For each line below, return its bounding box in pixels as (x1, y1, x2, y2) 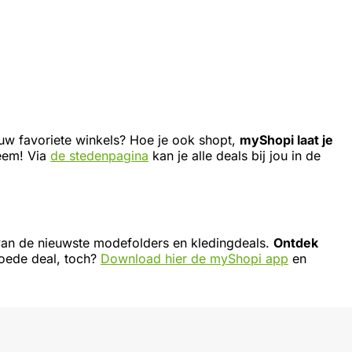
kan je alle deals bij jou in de (148, 148, 321, 164)
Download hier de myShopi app (101, 251, 288, 267)
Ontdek (273, 235, 318, 251)
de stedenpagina (50, 148, 148, 164)
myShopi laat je (240, 132, 333, 148)
